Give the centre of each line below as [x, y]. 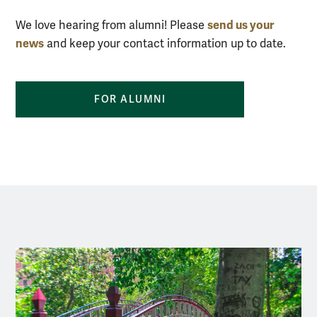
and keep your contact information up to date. [165, 44]
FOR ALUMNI [130, 99]
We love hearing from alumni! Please [111, 25]
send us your [241, 25]
